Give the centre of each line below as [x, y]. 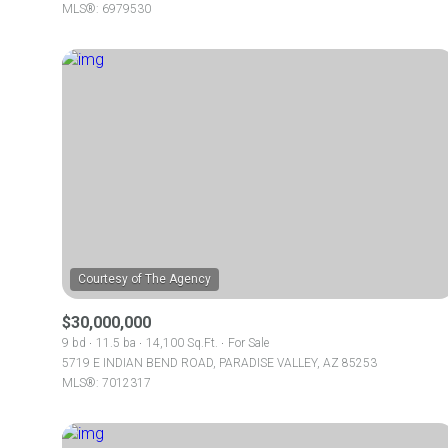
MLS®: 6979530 [106, 9]
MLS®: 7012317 [106, 383]
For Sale [248, 343]
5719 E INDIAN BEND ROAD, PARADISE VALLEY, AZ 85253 [219, 363]
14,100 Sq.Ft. [182, 343]
